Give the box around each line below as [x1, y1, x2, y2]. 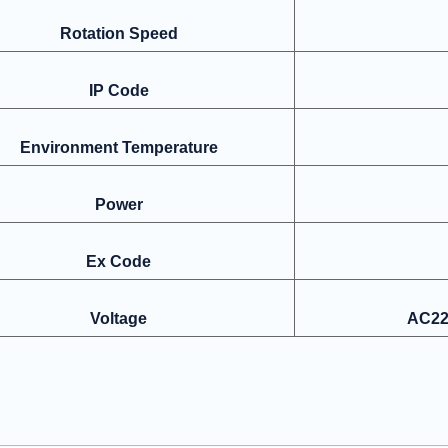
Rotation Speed [59, 24, 178, 42]
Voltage [90, 309, 147, 327]
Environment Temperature [19, 138, 218, 156]
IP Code [88, 81, 149, 99]
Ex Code [86, 252, 151, 270]
